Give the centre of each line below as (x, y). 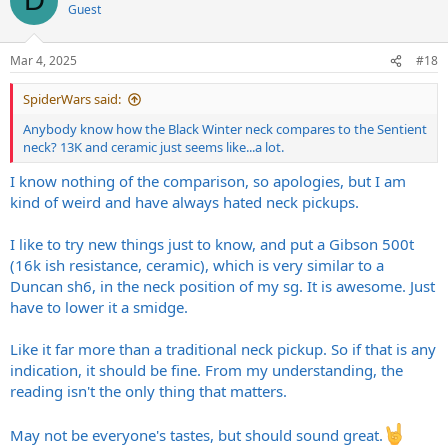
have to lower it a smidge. (99, 306)
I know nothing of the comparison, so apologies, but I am (208, 180)
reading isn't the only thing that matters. (148, 390)
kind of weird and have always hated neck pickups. (184, 201)
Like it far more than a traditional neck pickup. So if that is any (223, 348)
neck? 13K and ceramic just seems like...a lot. (153, 147)
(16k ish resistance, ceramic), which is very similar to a (197, 264)
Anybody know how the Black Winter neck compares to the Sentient (225, 129)
